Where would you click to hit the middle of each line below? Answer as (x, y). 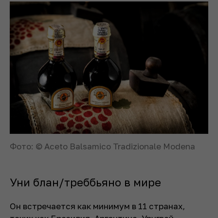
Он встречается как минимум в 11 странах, (97, 206)
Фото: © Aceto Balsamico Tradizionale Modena (102, 146)
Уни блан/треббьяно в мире (85, 182)
